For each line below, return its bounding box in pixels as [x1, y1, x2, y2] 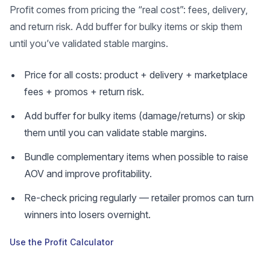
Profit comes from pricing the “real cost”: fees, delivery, [10, 4, 248, 16]
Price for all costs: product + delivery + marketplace [24, 69, 248, 81]
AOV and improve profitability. [24, 168, 152, 180]
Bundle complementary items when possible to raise [24, 151, 248, 163]
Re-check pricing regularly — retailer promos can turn [24, 192, 254, 204]
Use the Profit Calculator [10, 237, 113, 247]
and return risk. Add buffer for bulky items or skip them [10, 20, 242, 33]
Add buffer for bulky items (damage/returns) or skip [24, 110, 245, 122]
